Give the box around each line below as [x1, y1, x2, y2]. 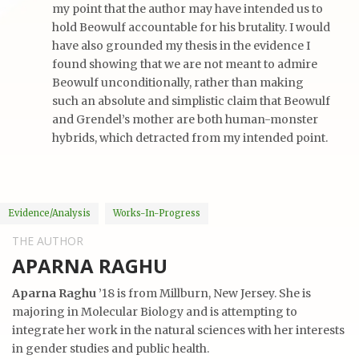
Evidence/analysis [8, 208, 91, 219]
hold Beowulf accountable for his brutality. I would [52, 19, 330, 34]
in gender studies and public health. [12, 341, 209, 356]
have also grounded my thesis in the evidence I [52, 38, 310, 53]
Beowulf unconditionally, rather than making [52, 75, 304, 90]
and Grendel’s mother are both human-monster [52, 111, 318, 127]
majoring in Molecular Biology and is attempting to [12, 305, 297, 319]
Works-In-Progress [113, 208, 200, 219]
